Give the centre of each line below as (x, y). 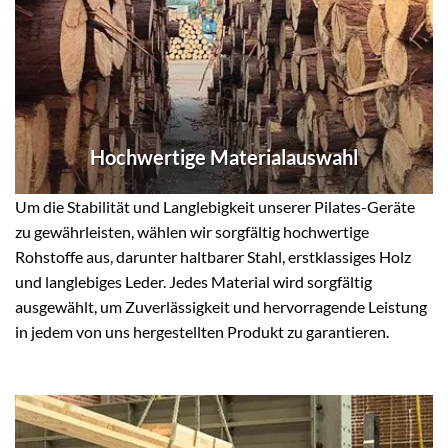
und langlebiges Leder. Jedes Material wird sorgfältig (193, 282)
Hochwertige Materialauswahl (224, 157)
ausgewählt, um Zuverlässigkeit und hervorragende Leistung (221, 307)
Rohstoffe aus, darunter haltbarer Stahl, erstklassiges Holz (213, 257)
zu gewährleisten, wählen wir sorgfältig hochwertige (192, 232)
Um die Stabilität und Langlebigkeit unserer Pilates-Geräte (215, 207)
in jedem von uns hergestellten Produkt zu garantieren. (202, 332)
